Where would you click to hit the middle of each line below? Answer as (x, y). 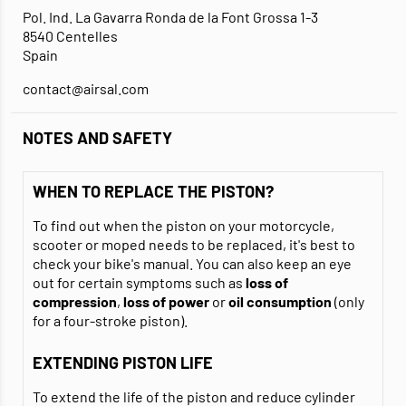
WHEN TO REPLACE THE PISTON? (153, 192)
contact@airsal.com (86, 89)
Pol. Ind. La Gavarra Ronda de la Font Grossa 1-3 (170, 17)
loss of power (166, 302)
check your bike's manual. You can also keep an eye (192, 264)
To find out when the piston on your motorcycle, (184, 226)
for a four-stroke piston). (110, 321)
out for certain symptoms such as (139, 283)
